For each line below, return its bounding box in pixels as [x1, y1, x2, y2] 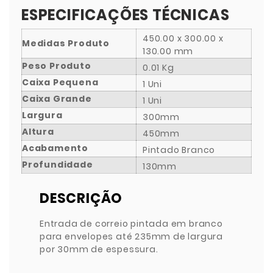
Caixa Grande [22, 92, 92, 105]
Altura [22, 125, 54, 138]
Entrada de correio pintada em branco [40, 217, 223, 230]
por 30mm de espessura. [40, 243, 158, 255]
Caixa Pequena [22, 76, 99, 88]
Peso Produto [22, 59, 91, 72]
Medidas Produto [22, 37, 110, 49]
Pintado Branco [143, 143, 216, 156]
